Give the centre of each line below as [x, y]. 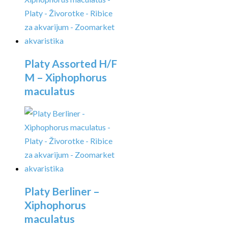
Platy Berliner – [62, 191]
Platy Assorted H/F [71, 63]
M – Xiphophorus [66, 77]
